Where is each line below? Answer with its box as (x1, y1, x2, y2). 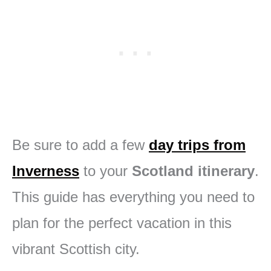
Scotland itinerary (132, 163, 255, 180)
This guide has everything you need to (12, 189, 255, 206)
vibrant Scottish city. (12, 241, 140, 258)
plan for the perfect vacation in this (12, 215, 232, 232)
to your (79, 163, 132, 180)
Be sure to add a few (12, 137, 149, 154)
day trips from (149, 137, 246, 154)
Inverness (12, 163, 79, 180)
